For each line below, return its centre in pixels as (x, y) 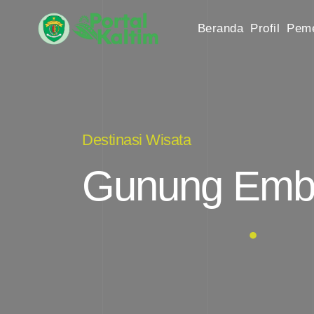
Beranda (220, 28)
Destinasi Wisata (136, 140)
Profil (265, 28)
